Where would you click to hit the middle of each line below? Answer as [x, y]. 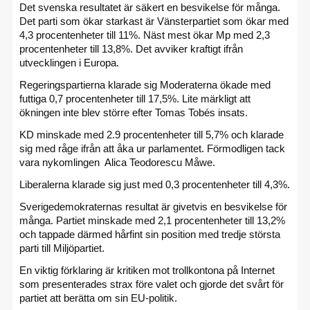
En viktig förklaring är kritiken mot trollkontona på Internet [147, 270]
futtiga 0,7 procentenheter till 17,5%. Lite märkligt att [135, 99]
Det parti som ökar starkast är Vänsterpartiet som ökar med [154, 21]
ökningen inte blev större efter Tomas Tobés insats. [134, 112]
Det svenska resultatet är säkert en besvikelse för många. [150, 7]
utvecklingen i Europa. [71, 63]
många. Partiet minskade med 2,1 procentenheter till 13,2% [152, 220]
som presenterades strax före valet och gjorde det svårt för [152, 284]
